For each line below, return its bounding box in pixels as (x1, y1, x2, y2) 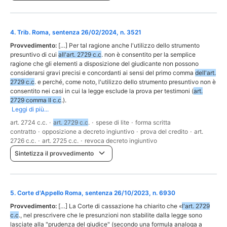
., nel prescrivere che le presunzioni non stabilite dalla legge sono (19, 211, 202, 219)
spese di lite (96, 118, 129, 126)
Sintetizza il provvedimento (15, 149, 94, 157)
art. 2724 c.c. (10, 118, 47, 126)
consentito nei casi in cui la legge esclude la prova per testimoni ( (10, 87, 194, 95)
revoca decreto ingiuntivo (85, 136, 157, 144)
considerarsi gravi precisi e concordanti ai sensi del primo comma (10, 68, 195, 77)
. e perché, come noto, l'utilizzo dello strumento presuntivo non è (34, 78, 216, 86)
